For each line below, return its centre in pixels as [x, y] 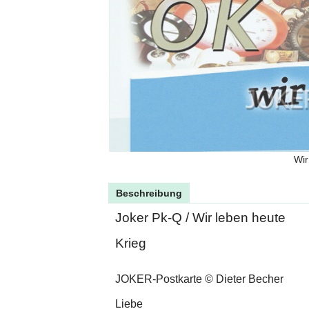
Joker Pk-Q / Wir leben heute [200, 218]
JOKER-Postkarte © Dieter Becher [199, 279]
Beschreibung [149, 193]
